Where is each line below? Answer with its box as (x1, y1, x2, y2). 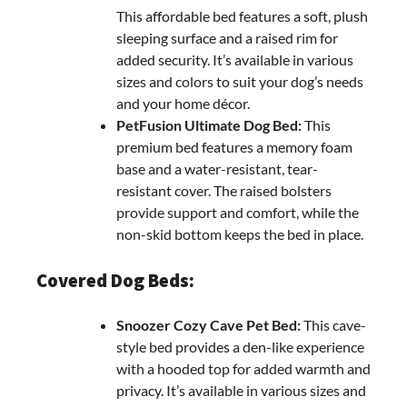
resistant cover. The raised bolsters (116, 182, 332, 200)
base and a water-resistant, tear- (116, 160, 318, 178)
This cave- (301, 315, 366, 333)
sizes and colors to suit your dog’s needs (116, 73, 363, 91)
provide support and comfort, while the (116, 203, 359, 222)
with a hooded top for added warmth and (116, 359, 371, 377)
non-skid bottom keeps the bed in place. (116, 225, 363, 243)
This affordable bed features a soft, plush (116, 7, 368, 25)
